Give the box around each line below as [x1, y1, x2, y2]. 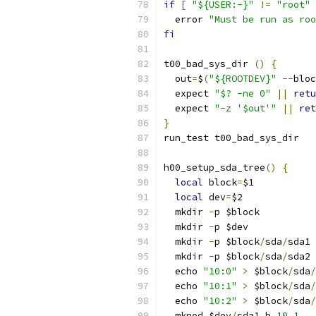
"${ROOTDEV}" [209, 73, 276, 85]
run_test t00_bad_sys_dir [164, 132, 299, 144]
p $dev [214, 221, 248, 233]
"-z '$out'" [214, 102, 276, 114]
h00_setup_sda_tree [164, 162, 265, 174]
